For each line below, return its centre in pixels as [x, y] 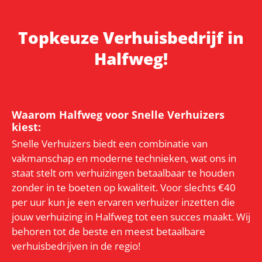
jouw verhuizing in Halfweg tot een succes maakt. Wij [131, 216]
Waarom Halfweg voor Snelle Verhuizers [118, 114]
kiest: [26, 127]
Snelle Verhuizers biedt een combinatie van [110, 143]
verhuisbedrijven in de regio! [76, 246]
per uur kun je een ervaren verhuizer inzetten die [123, 202]
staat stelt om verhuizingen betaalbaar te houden [123, 173]
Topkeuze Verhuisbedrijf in [131, 37]
